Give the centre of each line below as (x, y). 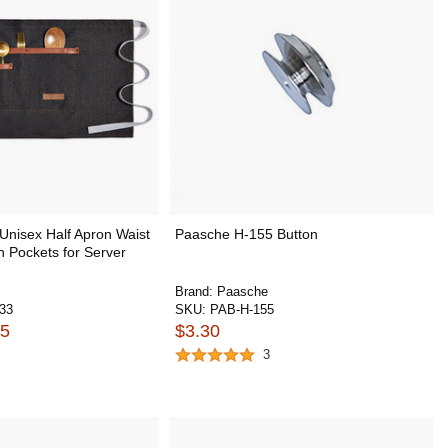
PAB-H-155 (241, 309)
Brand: (195, 291)
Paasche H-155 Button (246, 233)
